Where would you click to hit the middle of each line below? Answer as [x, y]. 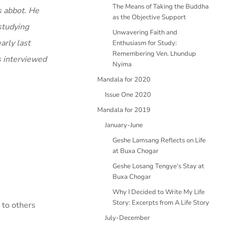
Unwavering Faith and [145, 32]
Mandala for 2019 [124, 110]
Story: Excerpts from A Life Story [161, 203]
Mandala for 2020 [124, 80]
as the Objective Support [149, 17]
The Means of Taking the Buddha [161, 7]
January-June [124, 125]
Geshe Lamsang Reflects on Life [159, 140]
